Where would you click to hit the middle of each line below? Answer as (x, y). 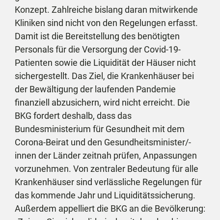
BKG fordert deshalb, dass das (73, 116)
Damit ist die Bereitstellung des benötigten (97, 36)
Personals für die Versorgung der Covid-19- (98, 49)
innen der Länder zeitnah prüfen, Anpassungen (106, 155)
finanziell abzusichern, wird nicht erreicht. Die (102, 102)
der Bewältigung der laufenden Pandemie (95, 89)
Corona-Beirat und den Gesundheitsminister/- (103, 142)
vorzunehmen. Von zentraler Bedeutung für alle (107, 169)
